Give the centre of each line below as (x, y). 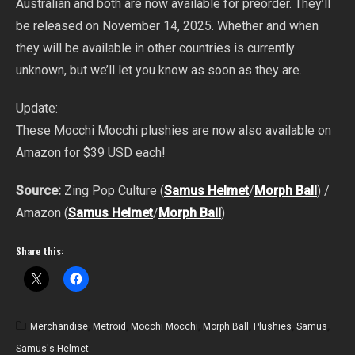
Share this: (40, 251)
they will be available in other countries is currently (155, 48)
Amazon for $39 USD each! (91, 153)
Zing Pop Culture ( (113, 191)
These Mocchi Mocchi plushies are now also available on (174, 131)
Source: (38, 191)
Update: (37, 109)
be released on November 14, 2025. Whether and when (167, 26)
